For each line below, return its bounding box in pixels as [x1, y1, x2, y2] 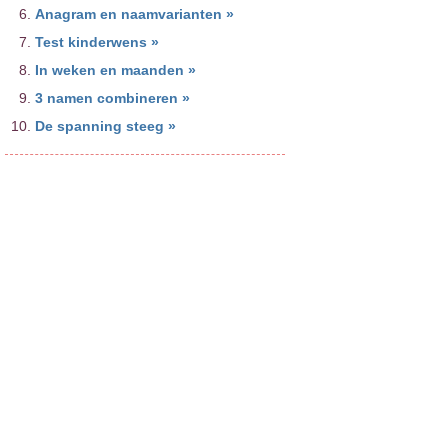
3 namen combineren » [34, 90, 190, 107]
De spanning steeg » [34, 118, 176, 135]
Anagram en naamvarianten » [34, 6, 234, 23]
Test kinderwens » [34, 34, 159, 51]
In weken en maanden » [34, 62, 196, 79]
